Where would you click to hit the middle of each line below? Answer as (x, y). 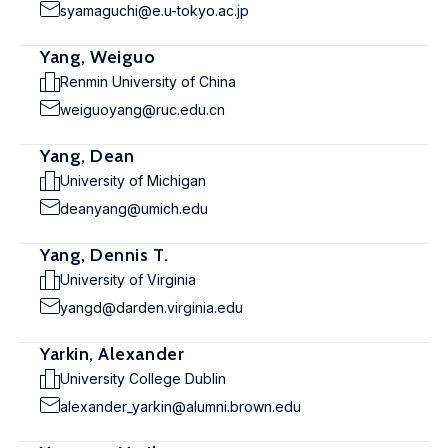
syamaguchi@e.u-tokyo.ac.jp (154, 10)
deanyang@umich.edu (134, 208)
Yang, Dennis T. (104, 255)
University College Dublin (143, 378)
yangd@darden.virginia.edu (151, 307)
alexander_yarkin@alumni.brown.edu (180, 406)
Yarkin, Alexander (112, 354)
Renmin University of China (148, 81)
